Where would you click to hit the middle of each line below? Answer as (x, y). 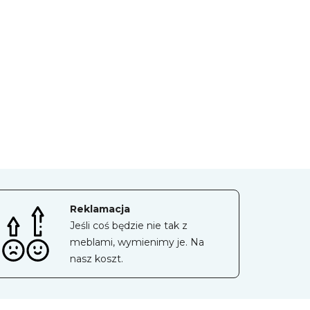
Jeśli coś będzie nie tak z (129, 226)
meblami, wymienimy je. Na (137, 243)
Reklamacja (100, 209)
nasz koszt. (97, 259)
